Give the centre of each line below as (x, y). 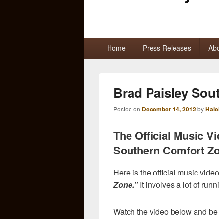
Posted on (128, 109)
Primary (97, 42)
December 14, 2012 (169, 109)
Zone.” (126, 184)
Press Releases (167, 48)
